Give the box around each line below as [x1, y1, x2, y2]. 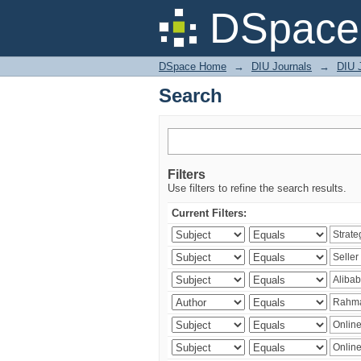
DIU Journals [251, 60, 312, 73]
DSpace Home [159, 60, 226, 73]
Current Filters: [172, 207, 247, 219]
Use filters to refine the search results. [168, 182, 346, 194]
